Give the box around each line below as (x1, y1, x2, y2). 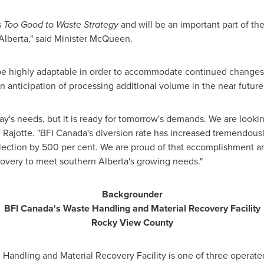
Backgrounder (101, 187, 163, 201)
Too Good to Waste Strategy (3, 18, 121, 31)
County (140, 216, 173, 229)
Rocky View (91, 216, 141, 229)
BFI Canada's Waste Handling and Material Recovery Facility (4, 202, 260, 215)
